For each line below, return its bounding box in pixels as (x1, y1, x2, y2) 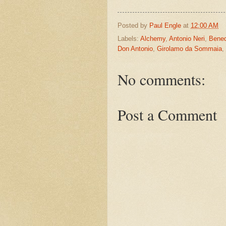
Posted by (118, 21, 149, 29)
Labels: (118, 35, 140, 43)
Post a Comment (118, 104, 217, 125)
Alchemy (140, 35, 165, 43)
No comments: (118, 69, 205, 90)
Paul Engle (149, 21, 181, 29)
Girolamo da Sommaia (157, 45, 222, 53)
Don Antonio (118, 45, 153, 53)
